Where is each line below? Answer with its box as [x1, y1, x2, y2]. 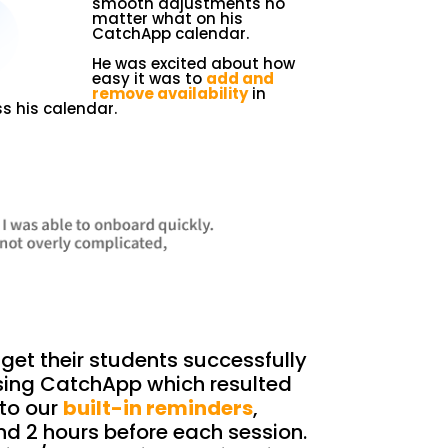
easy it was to [92, 68, 207, 90]
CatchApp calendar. [92, 23, 250, 45]
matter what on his [92, 8, 244, 30]
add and [206, 68, 275, 90]
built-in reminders [63, 393, 254, 422]
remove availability [92, 83, 249, 105]
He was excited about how [92, 53, 296, 75]
